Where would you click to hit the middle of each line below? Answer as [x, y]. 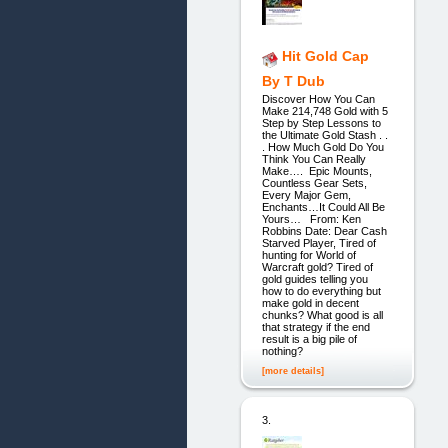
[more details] [292, 370]
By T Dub [293, 80]
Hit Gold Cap [325, 56]
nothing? [282, 351]
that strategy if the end [315, 327]
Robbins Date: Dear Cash [324, 231]
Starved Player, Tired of [318, 243]
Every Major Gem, [306, 195]
